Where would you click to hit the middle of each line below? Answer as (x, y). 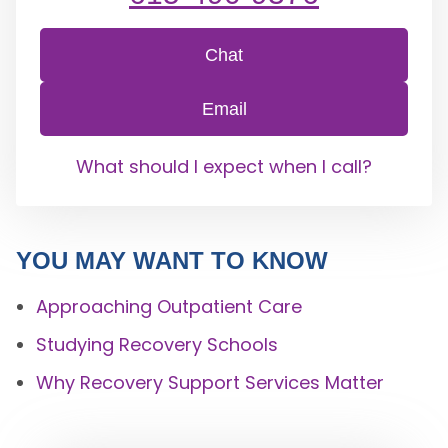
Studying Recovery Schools (156, 344)
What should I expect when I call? (224, 166)
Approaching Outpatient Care (168, 306)
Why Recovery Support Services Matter (209, 382)
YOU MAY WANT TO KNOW (171, 260)
